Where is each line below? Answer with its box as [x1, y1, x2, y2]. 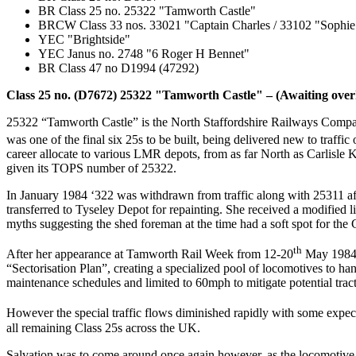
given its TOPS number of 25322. [6, 161, 176, 176]
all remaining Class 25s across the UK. [6, 320, 200, 335]
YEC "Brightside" [38, 32, 130, 46]
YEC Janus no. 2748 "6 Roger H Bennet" [38, 46, 250, 60]
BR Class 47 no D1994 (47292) [38, 60, 202, 75]
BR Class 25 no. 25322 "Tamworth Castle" [38, 3, 256, 17]
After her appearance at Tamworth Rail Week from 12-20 [6, 247, 293, 261]
